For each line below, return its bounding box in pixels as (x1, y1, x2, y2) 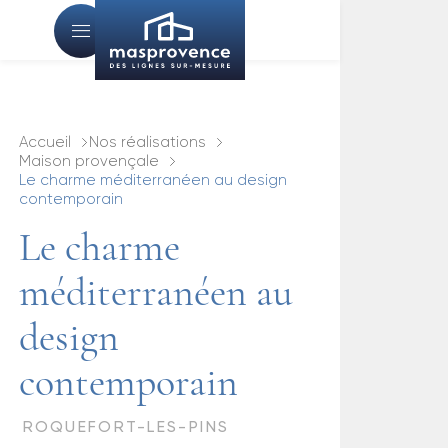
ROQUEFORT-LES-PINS (22, 419, 229, 436)
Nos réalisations (89, 135, 206, 150)
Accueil (19, 135, 71, 150)
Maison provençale (19, 154, 159, 169)
